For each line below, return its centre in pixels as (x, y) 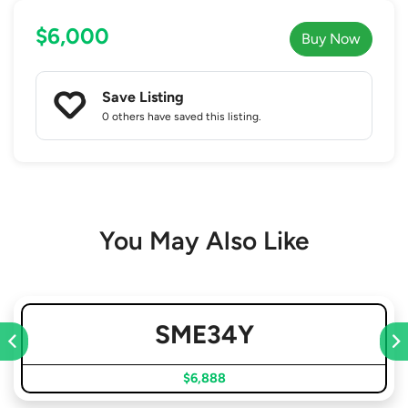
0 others (123, 116)
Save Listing (143, 97)
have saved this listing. (203, 116)
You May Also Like (204, 240)
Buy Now (331, 38)
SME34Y (204, 334)
